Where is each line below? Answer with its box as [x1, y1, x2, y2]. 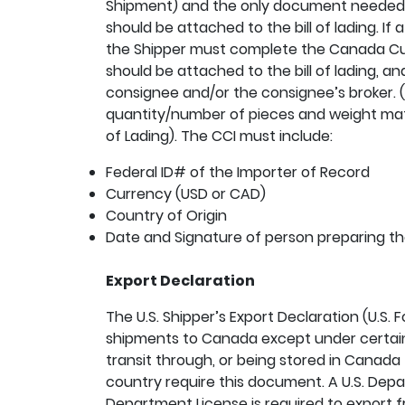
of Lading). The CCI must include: [106, 126, 333, 146]
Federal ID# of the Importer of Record [106, 162, 370, 183]
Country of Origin [106, 205, 227, 226]
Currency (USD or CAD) [106, 184, 266, 204]
